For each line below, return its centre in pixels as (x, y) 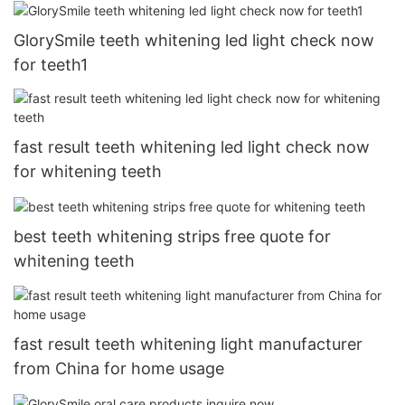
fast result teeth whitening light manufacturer (188, 344)
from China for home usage (119, 368)
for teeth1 (51, 64)
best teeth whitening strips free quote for (172, 237)
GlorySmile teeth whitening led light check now (194, 40)
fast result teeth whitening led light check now (192, 147)
